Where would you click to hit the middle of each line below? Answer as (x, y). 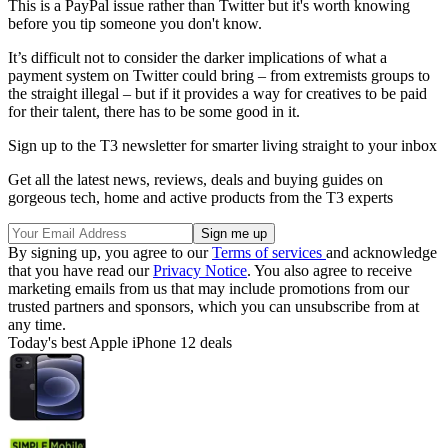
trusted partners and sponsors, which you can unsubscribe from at (213, 307)
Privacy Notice (200, 271)
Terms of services (269, 253)
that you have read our (80, 271)
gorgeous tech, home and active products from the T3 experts (200, 198)
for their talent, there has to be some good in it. (154, 112)
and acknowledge (381, 253)
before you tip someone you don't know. (137, 24)
